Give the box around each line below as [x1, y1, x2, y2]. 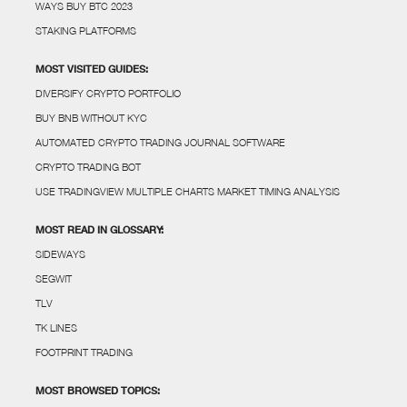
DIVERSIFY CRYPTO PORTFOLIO [35, 86, 181, 99]
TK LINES [35, 321, 77, 333]
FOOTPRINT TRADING [35, 345, 133, 358]
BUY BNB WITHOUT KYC [35, 111, 147, 124]
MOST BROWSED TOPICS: [35, 383, 160, 396]
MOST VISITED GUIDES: [35, 62, 148, 74]
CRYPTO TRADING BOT [35, 160, 141, 173]
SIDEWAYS [35, 247, 85, 260]
